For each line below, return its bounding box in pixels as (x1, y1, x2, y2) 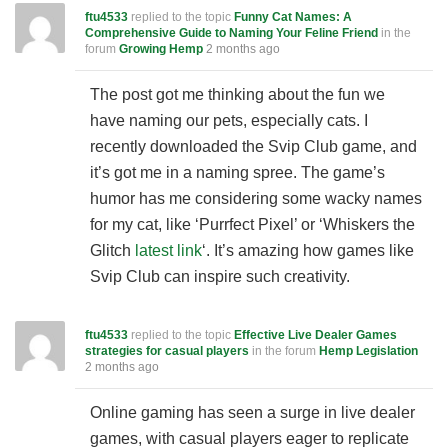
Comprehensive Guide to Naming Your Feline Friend (85, 26, 378, 40)
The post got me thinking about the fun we (90, 86, 385, 103)
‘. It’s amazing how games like (202, 242, 414, 259)
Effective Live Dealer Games (234, 328, 397, 342)
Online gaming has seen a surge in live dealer (90, 404, 415, 421)
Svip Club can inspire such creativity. (90, 268, 350, 285)
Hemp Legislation (319, 344, 418, 358)
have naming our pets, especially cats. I (90, 112, 368, 129)
